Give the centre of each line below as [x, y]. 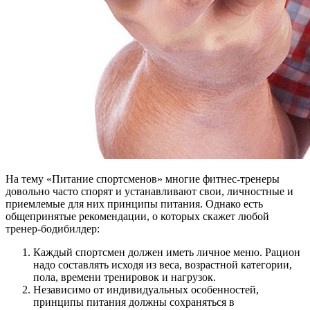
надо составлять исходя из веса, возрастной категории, [163, 265]
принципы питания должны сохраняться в [134, 302]
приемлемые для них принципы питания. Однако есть [134, 204]
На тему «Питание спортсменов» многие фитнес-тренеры [143, 179]
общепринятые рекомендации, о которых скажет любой [137, 216]
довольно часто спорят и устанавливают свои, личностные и [149, 191]
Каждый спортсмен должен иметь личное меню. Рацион [167, 252]
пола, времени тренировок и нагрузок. [125, 277]
